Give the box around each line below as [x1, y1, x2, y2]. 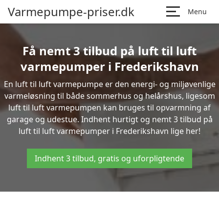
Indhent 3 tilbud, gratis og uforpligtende [35, 153, 184, 164]
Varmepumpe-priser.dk [8, 3, 134, 20]
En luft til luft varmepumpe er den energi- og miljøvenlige [3, 79, 216, 89]
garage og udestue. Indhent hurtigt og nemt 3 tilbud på [6, 114, 213, 125]
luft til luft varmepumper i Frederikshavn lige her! [19, 126, 200, 136]
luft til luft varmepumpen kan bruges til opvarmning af [8, 102, 211, 113]
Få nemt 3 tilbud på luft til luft [22, 43, 197, 59]
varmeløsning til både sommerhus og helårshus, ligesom [4, 90, 215, 101]
